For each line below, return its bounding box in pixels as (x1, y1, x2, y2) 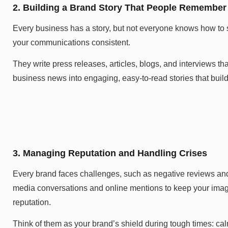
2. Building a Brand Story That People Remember (13, 2, 226, 13)
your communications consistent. (13, 38, 130, 47)
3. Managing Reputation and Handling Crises (13, 148, 207, 158)
